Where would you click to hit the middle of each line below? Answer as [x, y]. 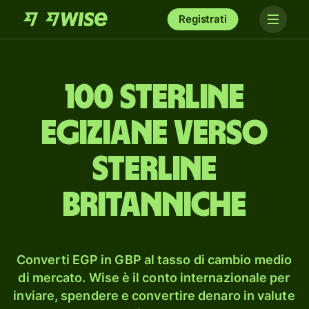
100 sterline [154, 98]
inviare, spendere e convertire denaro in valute [154, 296]
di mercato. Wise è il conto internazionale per [154, 278]
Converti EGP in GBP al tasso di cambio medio [154, 260]
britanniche [154, 206]
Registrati [203, 19]
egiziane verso [154, 134]
